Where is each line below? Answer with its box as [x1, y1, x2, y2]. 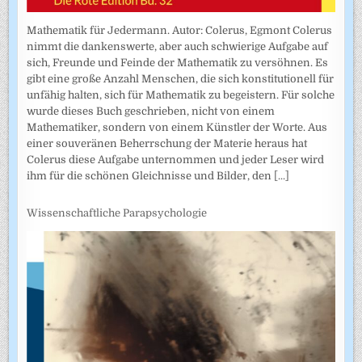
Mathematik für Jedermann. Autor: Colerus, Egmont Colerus [27, 23, 333, 36]
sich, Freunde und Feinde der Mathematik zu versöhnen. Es [27, 56, 329, 69]
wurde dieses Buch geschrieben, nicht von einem [27, 104, 276, 117]
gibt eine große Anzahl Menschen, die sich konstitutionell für [27, 72, 335, 85]
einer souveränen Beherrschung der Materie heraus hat [27, 137, 308, 149]
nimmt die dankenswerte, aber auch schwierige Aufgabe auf [27, 40, 329, 53]
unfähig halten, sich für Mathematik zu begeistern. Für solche [27, 88, 335, 101]
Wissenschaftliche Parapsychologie [27, 207, 208, 220]
